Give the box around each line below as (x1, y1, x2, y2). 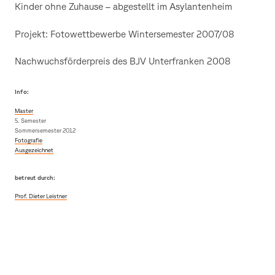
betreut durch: (15, 174, 56, 181)
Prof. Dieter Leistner (15, 192, 67, 199)
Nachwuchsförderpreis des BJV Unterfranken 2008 (15, 55, 231, 67)
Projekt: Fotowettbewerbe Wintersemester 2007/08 (15, 28, 234, 39)
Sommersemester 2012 (15, 126, 76, 134)
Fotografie (15, 136, 42, 144)
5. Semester (15, 117, 46, 124)
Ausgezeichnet (15, 146, 53, 153)
